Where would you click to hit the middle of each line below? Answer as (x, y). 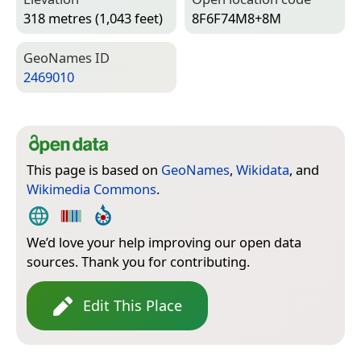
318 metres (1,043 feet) (93, 19)
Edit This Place (133, 306)
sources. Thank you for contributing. (138, 262)
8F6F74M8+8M (237, 19)
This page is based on (94, 170)
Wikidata (263, 170)
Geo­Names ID (66, 58)
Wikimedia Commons (91, 189)
